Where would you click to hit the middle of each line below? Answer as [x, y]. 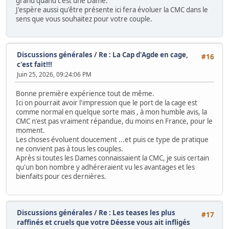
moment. [30, 131]
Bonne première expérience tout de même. [85, 94]
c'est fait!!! [35, 65]
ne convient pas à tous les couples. [70, 149]
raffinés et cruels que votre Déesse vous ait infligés [104, 222]
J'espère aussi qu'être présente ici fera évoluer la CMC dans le [112, 9]
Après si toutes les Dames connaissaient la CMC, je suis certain [112, 158]
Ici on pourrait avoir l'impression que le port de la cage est [107, 103]
